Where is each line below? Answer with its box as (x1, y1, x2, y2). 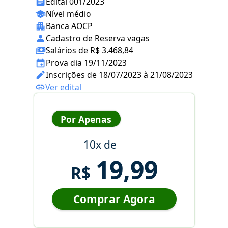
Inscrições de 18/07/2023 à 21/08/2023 (46, 69, 193, 81)
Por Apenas (61, 112, 111, 125)
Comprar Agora (73, 192, 155, 207)
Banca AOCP (46, 20, 93, 32)
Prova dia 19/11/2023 (46, 57, 127, 69)
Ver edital (45, 81, 81, 93)
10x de (83, 137, 117, 152)
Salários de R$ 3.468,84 (46, 45, 133, 56)
